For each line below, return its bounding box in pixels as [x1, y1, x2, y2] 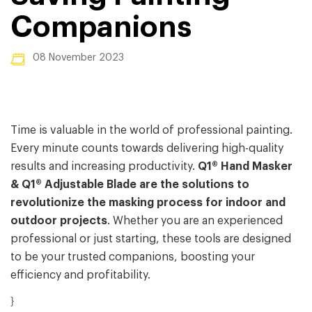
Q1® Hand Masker [195, 161, 292, 173]
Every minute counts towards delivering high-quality [10, 143, 283, 155]
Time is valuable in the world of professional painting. [10, 125, 292, 136]
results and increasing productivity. [10, 161, 195, 173]
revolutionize [10, 197, 84, 209]
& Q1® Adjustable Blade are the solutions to [10, 179, 249, 191]
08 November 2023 [30, 53, 124, 63]
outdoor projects [10, 215, 107, 227]
